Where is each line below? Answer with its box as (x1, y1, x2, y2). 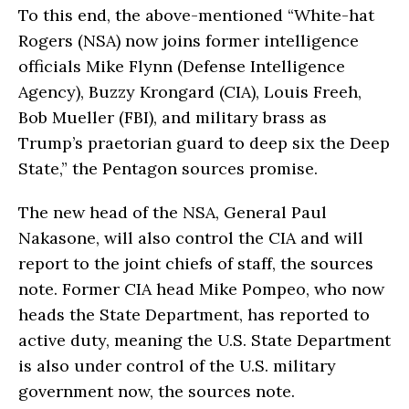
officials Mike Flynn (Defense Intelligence (18, 55, 345, 77)
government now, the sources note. (18, 380, 295, 402)
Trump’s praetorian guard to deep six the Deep (18, 131, 390, 153)
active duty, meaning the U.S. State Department (18, 329, 391, 351)
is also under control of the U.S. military (18, 354, 336, 376)
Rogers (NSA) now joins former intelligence (18, 29, 359, 51)
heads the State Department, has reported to (18, 303, 370, 325)
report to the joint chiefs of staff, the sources (18, 252, 373, 274)
